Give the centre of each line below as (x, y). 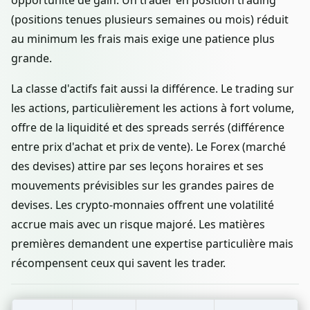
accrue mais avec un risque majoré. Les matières (138, 224)
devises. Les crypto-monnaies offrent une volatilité (143, 204)
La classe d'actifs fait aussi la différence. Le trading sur (153, 88)
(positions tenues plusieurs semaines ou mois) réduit (150, 19)
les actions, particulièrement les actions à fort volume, (153, 108)
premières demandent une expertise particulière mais (152, 243)
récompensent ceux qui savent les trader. (118, 263)
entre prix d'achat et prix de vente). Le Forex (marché (148, 146)
